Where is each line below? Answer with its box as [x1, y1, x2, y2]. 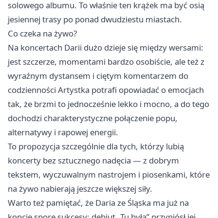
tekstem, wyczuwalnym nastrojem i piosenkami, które [8, 168, 210, 180]
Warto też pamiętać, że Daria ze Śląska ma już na [8, 197, 189, 208]
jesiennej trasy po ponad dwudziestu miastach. [8, 13, 182, 25]
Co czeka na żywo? [8, 27, 77, 39]
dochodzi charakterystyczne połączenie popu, [8, 112, 178, 124]
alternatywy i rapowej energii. [8, 126, 118, 138]
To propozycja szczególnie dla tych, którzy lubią [8, 140, 184, 152]
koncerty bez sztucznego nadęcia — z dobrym [8, 154, 179, 166]
